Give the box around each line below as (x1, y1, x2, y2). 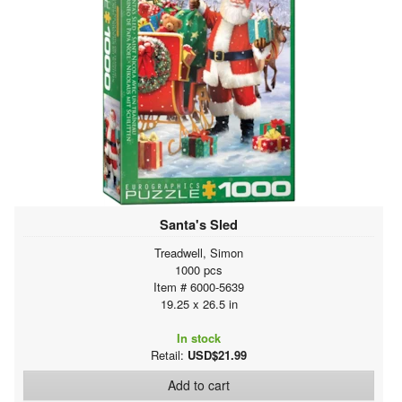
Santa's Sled (160, 214, 238, 234)
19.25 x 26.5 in (160, 294, 238, 312)
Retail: (151, 345, 188, 363)
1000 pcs (175, 260, 223, 278)
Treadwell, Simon (154, 243, 243, 261)
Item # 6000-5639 (153, 277, 244, 295)
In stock (177, 328, 221, 346)
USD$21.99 (188, 345, 247, 363)
